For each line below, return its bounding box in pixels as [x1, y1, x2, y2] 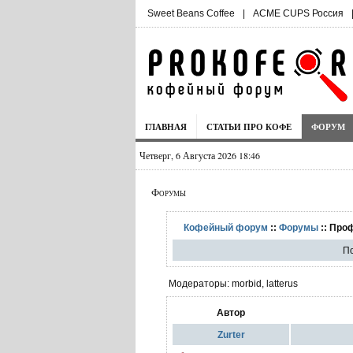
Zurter [217, 329, 245, 340]
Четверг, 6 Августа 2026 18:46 [139, 149, 260, 162]
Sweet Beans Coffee [147, 8, 235, 19]
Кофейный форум [183, 222, 268, 232]
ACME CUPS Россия [253, 8, 344, 19]
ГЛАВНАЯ [145, 120, 187, 133]
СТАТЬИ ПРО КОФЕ [206, 120, 292, 133]
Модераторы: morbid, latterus [169, 278, 298, 288]
